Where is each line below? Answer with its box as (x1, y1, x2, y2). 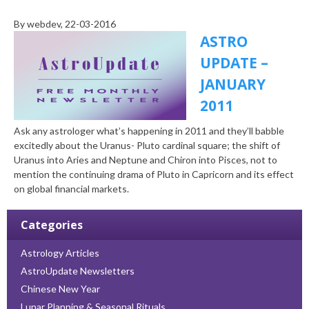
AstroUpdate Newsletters (21, 265, 134, 277)
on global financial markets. (14, 183, 129, 195)
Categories (21, 217, 83, 233)
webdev (27, 18, 61, 30)
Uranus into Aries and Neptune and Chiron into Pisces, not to (14, 154, 277, 166)
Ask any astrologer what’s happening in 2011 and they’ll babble (14, 125, 284, 137)
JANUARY (200, 74, 266, 94)
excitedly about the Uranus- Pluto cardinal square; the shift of (14, 139, 280, 152)
